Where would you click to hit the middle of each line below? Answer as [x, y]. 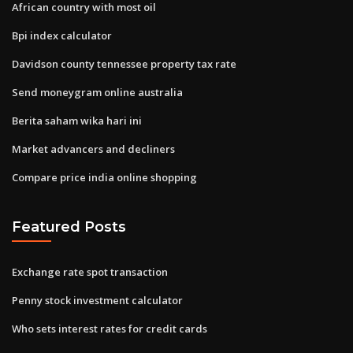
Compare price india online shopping [104, 177]
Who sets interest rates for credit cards [110, 328]
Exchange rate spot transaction [90, 271]
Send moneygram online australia [97, 92]
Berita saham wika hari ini [77, 120]
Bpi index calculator [62, 35]
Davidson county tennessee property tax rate [124, 63]
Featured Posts [69, 227]
